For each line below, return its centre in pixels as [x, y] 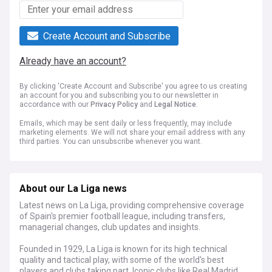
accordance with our [55, 105]
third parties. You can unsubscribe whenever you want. [111, 142]
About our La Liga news [73, 189]
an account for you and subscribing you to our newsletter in [119, 96]
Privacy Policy [114, 105]
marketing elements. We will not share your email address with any [132, 133]
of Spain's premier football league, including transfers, [122, 216]
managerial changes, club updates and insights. [110, 227]
